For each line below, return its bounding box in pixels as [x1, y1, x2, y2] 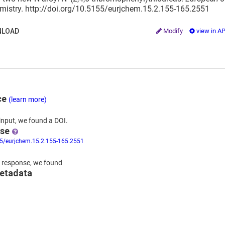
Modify [162, 27, 184, 35]
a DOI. [49, 117, 68, 125]
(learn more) [9, 95, 47, 103]
